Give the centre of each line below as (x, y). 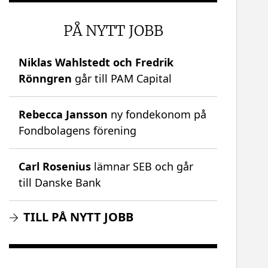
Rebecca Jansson (63, 115)
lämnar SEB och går (142, 167)
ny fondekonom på (157, 115)
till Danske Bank (60, 183)
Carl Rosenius (55, 167)
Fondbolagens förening (78, 131)
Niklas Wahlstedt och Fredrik (96, 63)
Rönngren (45, 79)
